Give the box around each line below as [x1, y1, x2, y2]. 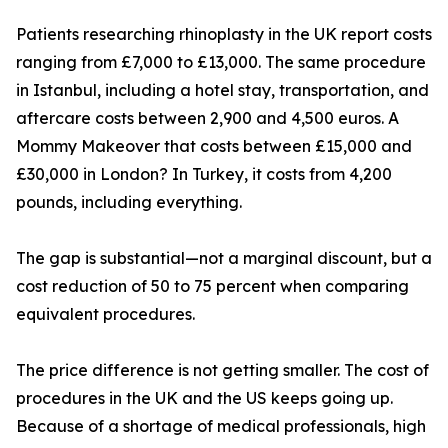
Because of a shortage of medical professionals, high [16, 416, 426, 437]
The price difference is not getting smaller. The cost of [16, 360, 429, 381]
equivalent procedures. [16, 304, 195, 325]
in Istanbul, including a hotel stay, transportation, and [16, 80, 429, 101]
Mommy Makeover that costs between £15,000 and [16, 136, 412, 157]
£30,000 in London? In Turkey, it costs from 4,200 [16, 164, 392, 185]
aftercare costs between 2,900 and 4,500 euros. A [16, 108, 399, 129]
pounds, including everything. [16, 192, 242, 213]
